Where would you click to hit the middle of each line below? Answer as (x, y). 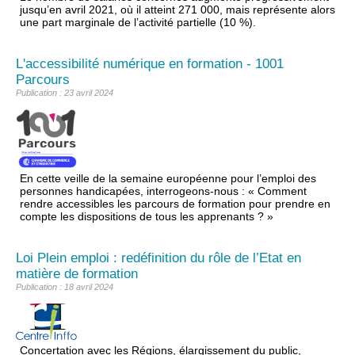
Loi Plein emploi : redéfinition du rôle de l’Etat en (158, 258)
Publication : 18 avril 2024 (65, 287)
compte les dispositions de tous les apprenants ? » (147, 217)
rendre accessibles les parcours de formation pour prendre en (175, 204)
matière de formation (77, 274)
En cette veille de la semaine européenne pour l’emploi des (168, 179)
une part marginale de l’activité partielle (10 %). (138, 22)
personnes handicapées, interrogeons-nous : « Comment (163, 191)
